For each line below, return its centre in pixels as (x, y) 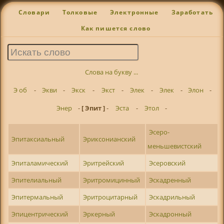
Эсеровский (167, 163)
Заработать (192, 12)
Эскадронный (170, 214)
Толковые (80, 12)
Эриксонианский (109, 139)
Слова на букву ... (112, 72)
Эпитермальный (37, 197)
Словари (34, 12)
